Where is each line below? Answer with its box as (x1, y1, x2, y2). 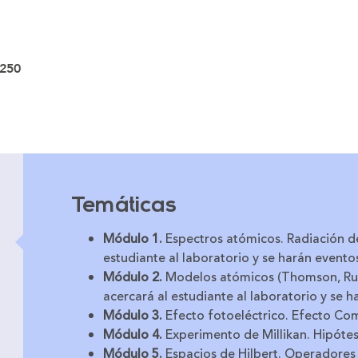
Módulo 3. (103, 306, 162, 326)
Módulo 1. (103, 229, 165, 249)
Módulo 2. (103, 268, 162, 288)
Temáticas (71, 195, 177, 218)
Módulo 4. (103, 325, 162, 345)
